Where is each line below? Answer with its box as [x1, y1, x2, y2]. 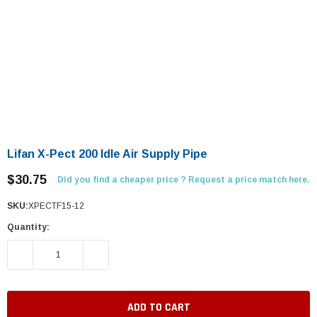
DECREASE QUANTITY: [8, 247, 109, 262]
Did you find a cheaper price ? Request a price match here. [57, 175, 310, 185]
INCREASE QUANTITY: [83, 247, 182, 262]
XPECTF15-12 [28, 201, 84, 211]
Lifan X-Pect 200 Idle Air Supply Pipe [7, 148, 207, 160]
